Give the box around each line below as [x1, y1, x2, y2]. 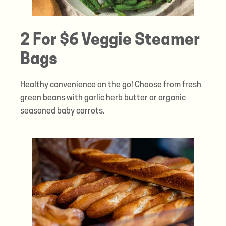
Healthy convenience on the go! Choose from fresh [20, 81, 201, 89]
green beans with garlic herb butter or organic [20, 94, 186, 102]
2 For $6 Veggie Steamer [20, 32, 200, 49]
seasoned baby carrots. [20, 107, 105, 116]
